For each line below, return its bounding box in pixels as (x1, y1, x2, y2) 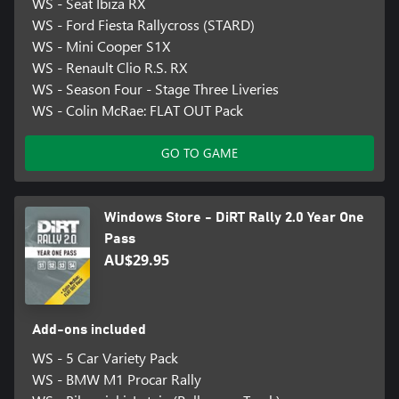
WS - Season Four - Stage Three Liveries (31, 79, 279, 99)
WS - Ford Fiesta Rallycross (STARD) (31, 15, 255, 35)
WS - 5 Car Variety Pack (31, 348, 178, 368)
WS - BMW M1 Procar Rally (31, 370, 201, 389)
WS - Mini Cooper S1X (31, 37, 170, 56)
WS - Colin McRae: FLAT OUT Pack (31, 101, 243, 120)
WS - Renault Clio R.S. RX (31, 58, 187, 77)
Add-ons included (31, 322, 146, 338)
